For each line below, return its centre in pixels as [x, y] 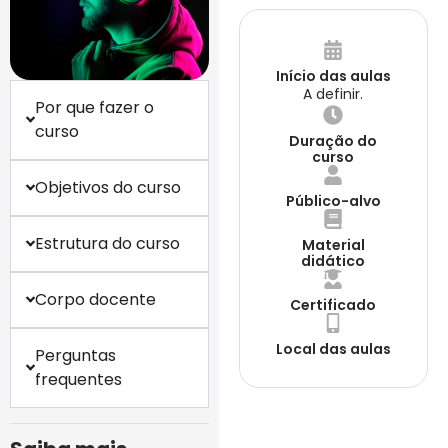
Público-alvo [333, 201]
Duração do [333, 141]
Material [333, 245]
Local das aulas [333, 349]
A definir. [333, 94]
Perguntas [76, 355]
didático [333, 261]
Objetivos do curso [108, 187]
